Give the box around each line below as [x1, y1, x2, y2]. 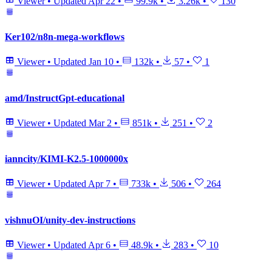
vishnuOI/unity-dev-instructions [5, 214, 135, 225]
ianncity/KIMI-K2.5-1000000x [5, 154, 128, 165]
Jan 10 [89, 56, 114, 67]
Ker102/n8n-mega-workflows [5, 31, 124, 42]
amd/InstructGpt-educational [5, 92, 124, 103]
